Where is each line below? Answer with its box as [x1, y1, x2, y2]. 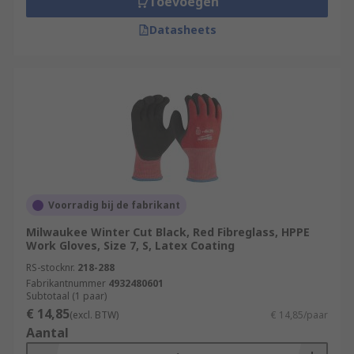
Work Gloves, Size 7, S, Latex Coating [26, 238, 235, 253]
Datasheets [149, 22, 217, 37]
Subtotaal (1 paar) [26, 289, 107, 303]
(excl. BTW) [70, 308, 119, 322]
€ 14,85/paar [271, 308, 328, 322]
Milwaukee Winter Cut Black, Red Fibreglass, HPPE [26, 224, 310, 239]
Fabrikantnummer [26, 277, 106, 290]
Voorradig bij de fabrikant [48, 198, 180, 212]
